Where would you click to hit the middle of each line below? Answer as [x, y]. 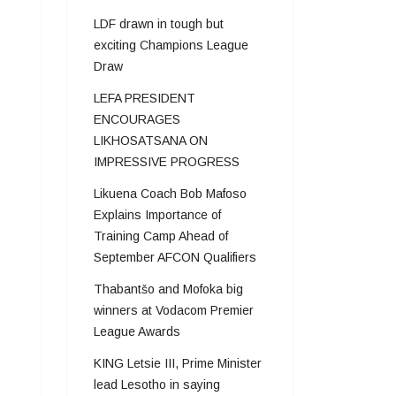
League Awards [137, 331]
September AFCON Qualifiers [175, 257]
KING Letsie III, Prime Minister [178, 363]
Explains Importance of [157, 215]
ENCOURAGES [137, 119]
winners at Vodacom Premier [174, 310]
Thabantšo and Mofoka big [168, 289]
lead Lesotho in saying [157, 385]
